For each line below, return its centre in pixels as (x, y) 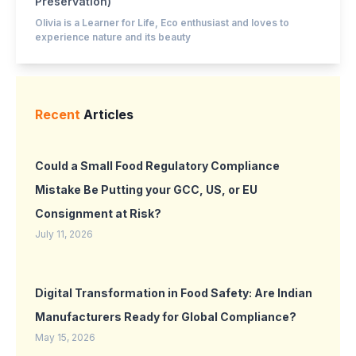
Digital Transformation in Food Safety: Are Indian (174, 292)
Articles (108, 114)
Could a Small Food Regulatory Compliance (157, 165)
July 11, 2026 (64, 234)
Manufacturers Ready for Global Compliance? (166, 316)
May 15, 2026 (65, 337)
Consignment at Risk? (98, 213)
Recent (59, 114)
